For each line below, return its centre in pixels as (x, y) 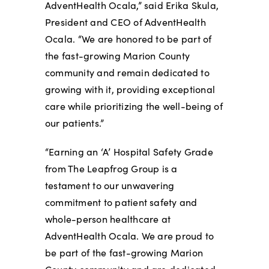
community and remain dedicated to (127, 72)
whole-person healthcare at (108, 219)
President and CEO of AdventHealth (125, 22)
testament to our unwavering (110, 185)
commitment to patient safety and (121, 202)
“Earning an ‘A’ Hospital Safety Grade (129, 151)
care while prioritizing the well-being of (134, 106)
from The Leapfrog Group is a (111, 168)
